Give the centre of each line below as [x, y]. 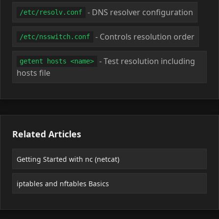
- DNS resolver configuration [139, 12]
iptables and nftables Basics [63, 183]
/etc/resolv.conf [51, 12]
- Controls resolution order [144, 36]
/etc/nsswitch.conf [55, 37]
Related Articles [47, 134]
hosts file [33, 73]
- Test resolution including [146, 61]
